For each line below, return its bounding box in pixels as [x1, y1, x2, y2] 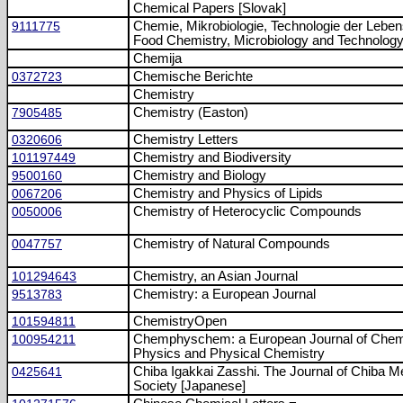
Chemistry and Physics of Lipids [133, 186, 323, 201]
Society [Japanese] [133, 379, 246, 393]
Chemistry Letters [133, 132, 238, 147]
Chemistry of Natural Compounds [133, 237, 330, 251]
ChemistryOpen [133, 314, 227, 328]
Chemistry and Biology [133, 168, 266, 183]
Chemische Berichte [133, 69, 253, 84]
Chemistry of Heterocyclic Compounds [133, 204, 362, 219]
